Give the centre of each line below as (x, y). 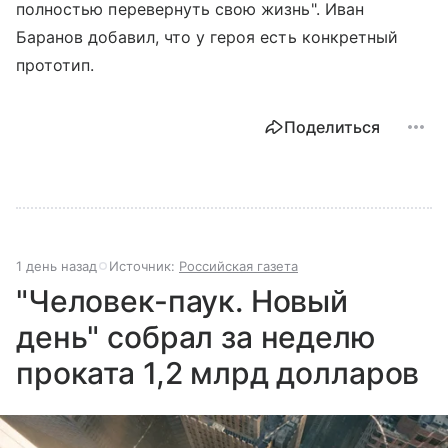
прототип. (55, 65)
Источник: (144, 266)
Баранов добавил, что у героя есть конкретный (207, 37)
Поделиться (332, 127)
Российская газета (238, 266)
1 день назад (56, 266)
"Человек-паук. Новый (182, 301)
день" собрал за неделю (196, 337)
